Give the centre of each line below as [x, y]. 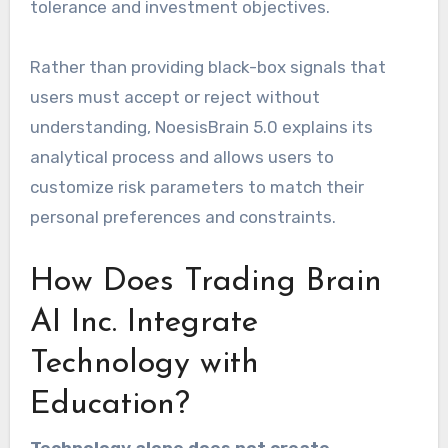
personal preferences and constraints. [182, 217]
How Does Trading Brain [205, 282]
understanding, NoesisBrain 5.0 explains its [201, 127]
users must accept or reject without [174, 97]
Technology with [144, 364]
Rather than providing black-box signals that [207, 67]
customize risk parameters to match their [196, 187]
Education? [109, 405]
